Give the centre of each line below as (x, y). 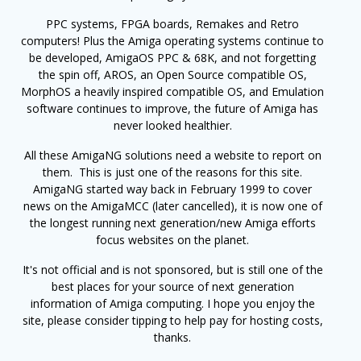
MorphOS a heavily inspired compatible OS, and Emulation (172, 92)
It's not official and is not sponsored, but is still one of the (172, 270)
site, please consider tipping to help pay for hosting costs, (172, 321)
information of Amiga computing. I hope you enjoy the (172, 304)
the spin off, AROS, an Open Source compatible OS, (172, 75)
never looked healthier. (172, 126)
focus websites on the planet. (172, 240)
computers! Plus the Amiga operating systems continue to (172, 41)
